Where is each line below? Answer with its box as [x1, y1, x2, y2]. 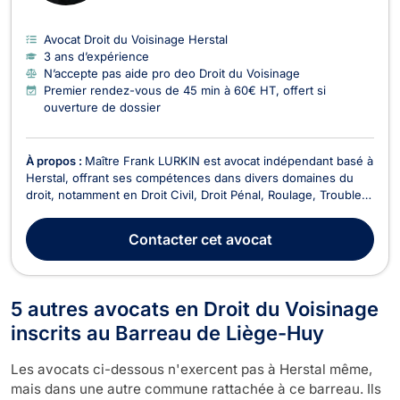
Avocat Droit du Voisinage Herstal [44, 31, 228, 46]
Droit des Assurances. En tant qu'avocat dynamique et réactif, [26, 221, 367, 236]
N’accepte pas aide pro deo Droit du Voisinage [44, 65, 300, 80]
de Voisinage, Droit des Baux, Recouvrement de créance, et [26, 204, 357, 219]
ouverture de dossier [44, 99, 161, 114]
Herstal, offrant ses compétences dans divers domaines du [26, 170, 354, 185]
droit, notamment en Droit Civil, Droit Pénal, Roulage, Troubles [26, 187, 368, 202]
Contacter [128, 229, 197, 248]
